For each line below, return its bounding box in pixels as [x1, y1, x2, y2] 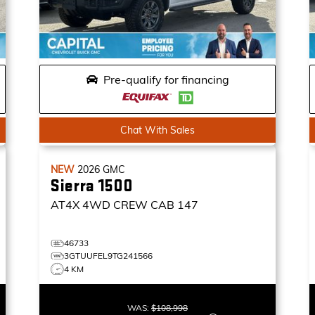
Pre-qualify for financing [103, 72, 229, 86]
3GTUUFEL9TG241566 [64, 250, 153, 261]
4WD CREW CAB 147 [82, 198, 198, 212]
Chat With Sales [120, 124, 195, 136]
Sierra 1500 [51, 176, 133, 196]
